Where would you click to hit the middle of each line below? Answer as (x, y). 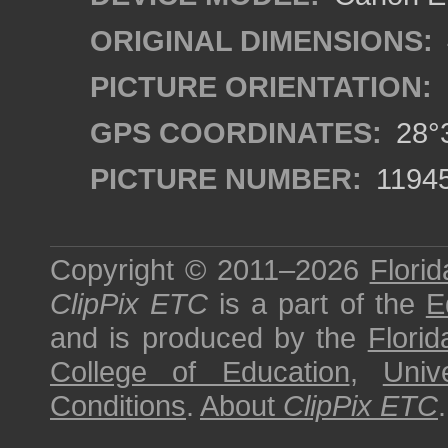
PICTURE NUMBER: (226, 178)
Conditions (118, 405)
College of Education (200, 371)
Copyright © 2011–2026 (210, 269)
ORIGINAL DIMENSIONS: (261, 40)
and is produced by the (209, 337)
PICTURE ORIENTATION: (261, 86)
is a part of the (317, 303)
